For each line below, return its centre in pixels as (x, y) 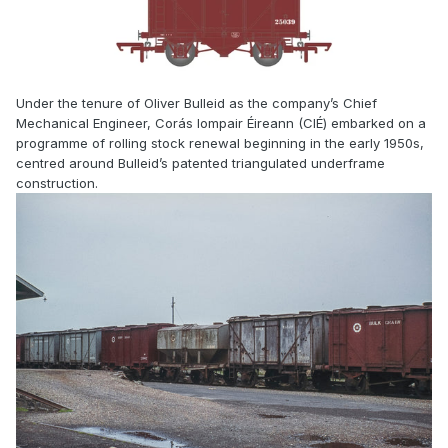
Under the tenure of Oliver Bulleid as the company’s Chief (196, 103)
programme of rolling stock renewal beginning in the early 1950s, (220, 143)
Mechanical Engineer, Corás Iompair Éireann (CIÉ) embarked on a (221, 123)
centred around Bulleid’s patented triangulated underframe (200, 163)
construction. (57, 183)
